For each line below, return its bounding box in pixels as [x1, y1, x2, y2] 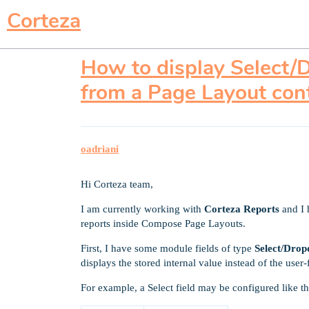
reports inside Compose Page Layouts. [81, 218, 246, 229]
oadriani [81, 143, 119, 154]
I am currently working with [81, 203, 204, 215]
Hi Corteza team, [81, 179, 153, 190]
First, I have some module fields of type [81, 243, 255, 254]
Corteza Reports [204, 203, 279, 215]
